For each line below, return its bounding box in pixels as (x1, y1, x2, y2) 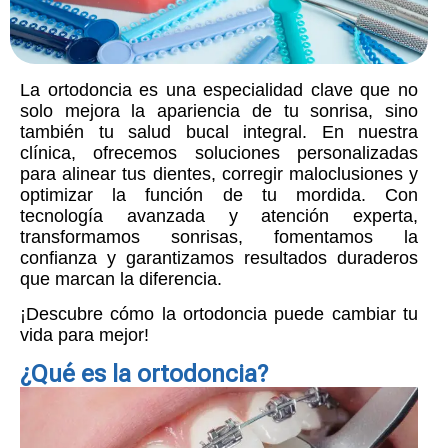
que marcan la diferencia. (20, 268, 222, 289)
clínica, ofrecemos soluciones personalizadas (20, 142, 418, 163)
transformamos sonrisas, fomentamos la (20, 226, 418, 247)
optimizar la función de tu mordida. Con (20, 184, 418, 205)
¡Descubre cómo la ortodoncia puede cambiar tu (20, 304, 418, 325)
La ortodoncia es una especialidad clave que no (20, 79, 418, 100)
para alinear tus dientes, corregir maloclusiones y (20, 163, 418, 184)
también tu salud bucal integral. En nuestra (20, 121, 418, 142)
